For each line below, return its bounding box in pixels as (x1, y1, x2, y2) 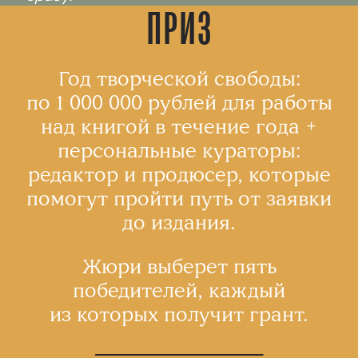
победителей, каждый (73, 277, 285, 303)
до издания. (122, 209, 236, 235)
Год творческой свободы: (58, 66, 300, 91)
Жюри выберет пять (82, 253, 276, 279)
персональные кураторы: (58, 137, 300, 163)
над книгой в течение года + (41, 113, 317, 139)
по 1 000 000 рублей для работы (26, 89, 332, 115)
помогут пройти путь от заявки (26, 185, 332, 211)
